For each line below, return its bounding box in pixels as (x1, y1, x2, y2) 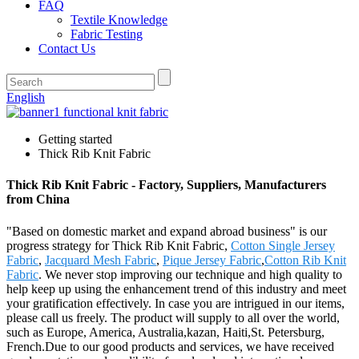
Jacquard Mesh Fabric (45, 252, 156, 267)
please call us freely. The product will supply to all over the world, (6, 310, 340, 325)
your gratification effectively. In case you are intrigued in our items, (6, 296, 345, 310)
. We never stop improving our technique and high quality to (38, 267, 342, 281)
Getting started (38, 132, 112, 146)
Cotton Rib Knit (264, 252, 346, 267)
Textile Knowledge (71, 13, 167, 26)
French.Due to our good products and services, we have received (6, 339, 334, 353)
